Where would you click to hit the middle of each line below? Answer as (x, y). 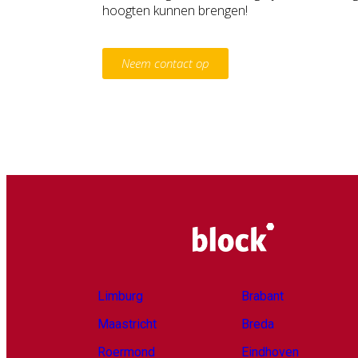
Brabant (262, 296)
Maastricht (127, 324)
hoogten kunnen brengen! (177, 10)
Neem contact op (165, 63)
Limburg (120, 296)
